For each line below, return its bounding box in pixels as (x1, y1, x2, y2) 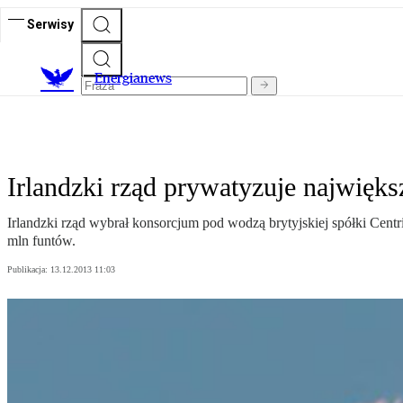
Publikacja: (7, 264, 50, 275)
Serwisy (27, 16, 74, 31)
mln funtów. (7, 233, 76, 249)
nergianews (103, 69, 172, 87)
